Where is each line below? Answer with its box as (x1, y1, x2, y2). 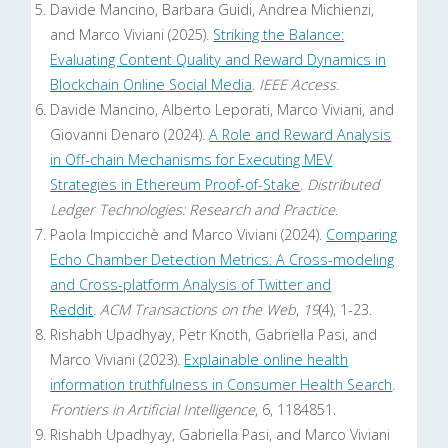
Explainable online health (184, 350, 349, 370)
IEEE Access (259, 75, 337, 95)
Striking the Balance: (213, 25, 345, 45)
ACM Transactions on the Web (100, 300, 297, 320)
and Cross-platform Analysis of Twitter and (50, 275, 332, 295)
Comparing (326, 225, 398, 245)
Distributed (307, 175, 381, 195)
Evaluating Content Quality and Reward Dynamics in (50, 50, 387, 70)
